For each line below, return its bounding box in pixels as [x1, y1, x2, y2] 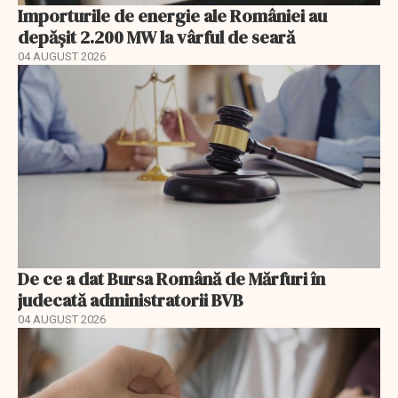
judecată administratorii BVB [18, 288, 243, 314]
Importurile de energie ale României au [18, 3, 327, 28]
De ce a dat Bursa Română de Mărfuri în [18, 267, 325, 292]
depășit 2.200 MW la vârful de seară [18, 24, 295, 50]
